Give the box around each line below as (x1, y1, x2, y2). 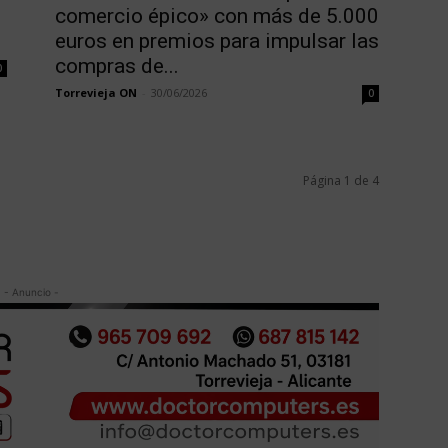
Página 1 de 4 (302, 172, 379, 190)
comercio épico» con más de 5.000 (54, 4, 379, 29)
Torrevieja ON (54, 85, 137, 101)
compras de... (54, 54, 179, 79)
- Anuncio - (3, 286, 58, 299)
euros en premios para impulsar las (54, 29, 379, 54)
